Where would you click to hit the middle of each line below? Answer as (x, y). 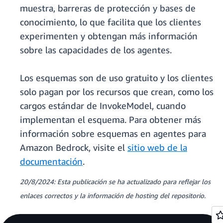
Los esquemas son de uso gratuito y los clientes (116, 78)
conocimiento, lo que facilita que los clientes (111, 22)
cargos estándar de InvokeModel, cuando (103, 106)
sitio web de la (157, 148)
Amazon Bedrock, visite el (74, 148)
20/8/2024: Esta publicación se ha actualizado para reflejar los (115, 182)
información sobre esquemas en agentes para (113, 134)
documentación (51, 162)
